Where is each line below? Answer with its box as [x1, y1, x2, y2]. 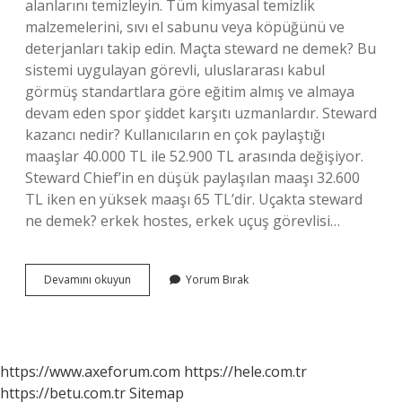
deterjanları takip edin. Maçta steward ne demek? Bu [25, 39, 376, 58]
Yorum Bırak [186, 272, 249, 287]
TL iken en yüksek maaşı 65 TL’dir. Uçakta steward [25, 189, 363, 209]
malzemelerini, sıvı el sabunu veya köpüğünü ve [25, 17, 345, 37]
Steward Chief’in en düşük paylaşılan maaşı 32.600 [25, 168, 360, 188]
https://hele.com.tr [184, 362, 307, 381]
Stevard [130, 271, 169, 286]
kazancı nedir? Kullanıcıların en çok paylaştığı [25, 125, 325, 144]
